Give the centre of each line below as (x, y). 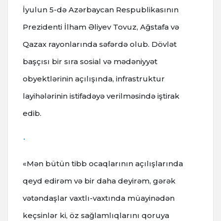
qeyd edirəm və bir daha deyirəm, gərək (99, 181)
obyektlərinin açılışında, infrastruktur (94, 79)
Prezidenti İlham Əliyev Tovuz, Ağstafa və (101, 27)
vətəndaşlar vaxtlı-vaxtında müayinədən (99, 198)
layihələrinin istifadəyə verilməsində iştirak (101, 96)
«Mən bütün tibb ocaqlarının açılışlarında (103, 164)
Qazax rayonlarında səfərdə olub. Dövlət (100, 44)
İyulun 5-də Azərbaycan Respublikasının (101, 10)
